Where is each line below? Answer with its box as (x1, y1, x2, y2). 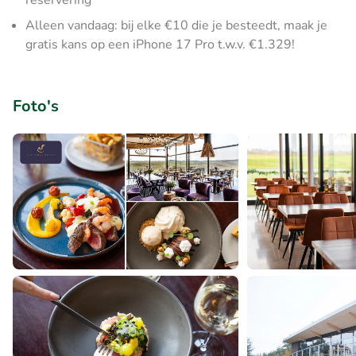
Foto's (13, 95, 59, 117)
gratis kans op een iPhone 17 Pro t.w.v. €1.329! (25, 36, 295, 53)
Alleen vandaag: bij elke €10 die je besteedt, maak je (25, 17, 327, 34)
